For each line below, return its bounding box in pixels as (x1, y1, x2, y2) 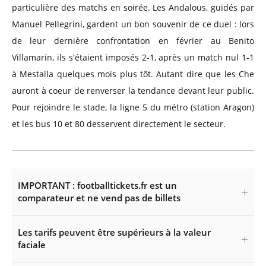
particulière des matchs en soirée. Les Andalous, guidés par (12, 2, 254, 13)
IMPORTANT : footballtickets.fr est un (18, 179, 177, 191)
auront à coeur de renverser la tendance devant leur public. (12, 85, 254, 96)
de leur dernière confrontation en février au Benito (12, 35, 254, 46)
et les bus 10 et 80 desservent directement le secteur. (12, 118, 226, 129)
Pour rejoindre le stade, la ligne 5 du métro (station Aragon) (12, 102, 254, 113)
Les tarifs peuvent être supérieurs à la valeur (18, 226, 211, 238)
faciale (18, 239, 46, 251)
